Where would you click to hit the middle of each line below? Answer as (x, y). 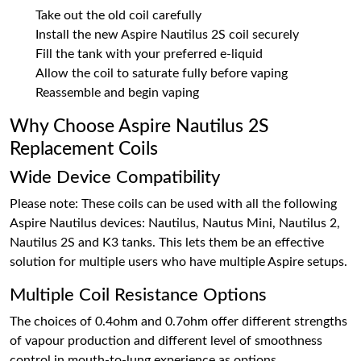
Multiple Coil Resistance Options (138, 295)
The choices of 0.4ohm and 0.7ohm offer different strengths (178, 322)
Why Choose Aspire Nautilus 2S (139, 127)
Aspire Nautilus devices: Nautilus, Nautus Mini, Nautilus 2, (175, 223)
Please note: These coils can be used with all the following (173, 204)
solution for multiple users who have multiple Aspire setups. (178, 262)
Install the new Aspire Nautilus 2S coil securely (167, 35)
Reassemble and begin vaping (117, 93)
